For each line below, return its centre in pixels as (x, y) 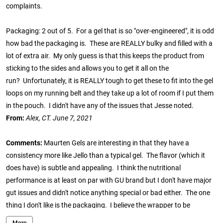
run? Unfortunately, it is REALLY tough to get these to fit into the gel (110, 81)
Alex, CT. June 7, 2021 (59, 118)
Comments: (25, 143)
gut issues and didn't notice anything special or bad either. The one (108, 193)
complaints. (24, 6)
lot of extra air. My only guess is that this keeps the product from (105, 56)
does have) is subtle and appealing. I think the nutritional (93, 168)
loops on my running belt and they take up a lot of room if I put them (110, 94)
